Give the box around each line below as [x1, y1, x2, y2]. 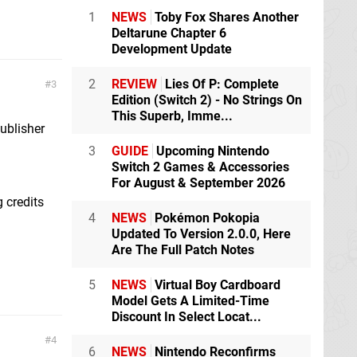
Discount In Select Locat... [112, 308, 261, 324]
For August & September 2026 [112, 175, 285, 190]
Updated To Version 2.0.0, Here [112, 226, 291, 241]
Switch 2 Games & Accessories [112, 159, 289, 175]
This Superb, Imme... [112, 108, 233, 124]
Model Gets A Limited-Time [112, 292, 269, 308]
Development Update [112, 41, 232, 57]
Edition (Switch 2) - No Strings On [112, 92, 302, 108]
